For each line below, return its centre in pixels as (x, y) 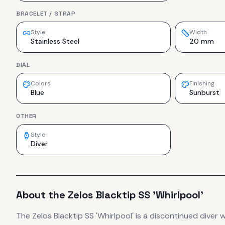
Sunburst (204, 92)
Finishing (202, 83)
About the (42, 195)
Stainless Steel (55, 41)
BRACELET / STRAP (46, 13)
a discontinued (171, 215)
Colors (41, 83)
